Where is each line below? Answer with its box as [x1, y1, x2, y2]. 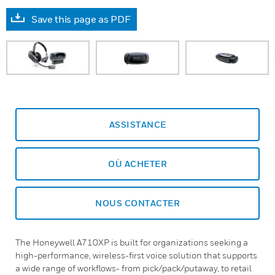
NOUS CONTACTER [95, 198, 180, 208]
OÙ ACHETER [108, 158, 167, 169]
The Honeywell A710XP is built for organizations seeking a [15, 237, 248, 247]
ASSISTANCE [109, 119, 166, 130]
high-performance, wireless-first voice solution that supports [15, 250, 257, 260]
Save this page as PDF [31, 13, 131, 25]
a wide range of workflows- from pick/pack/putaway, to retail [15, 263, 252, 273]
